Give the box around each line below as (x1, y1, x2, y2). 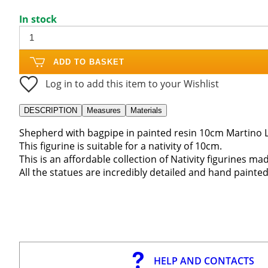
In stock (19, 12, 57, 26)
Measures (87, 105, 121, 115)
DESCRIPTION (24, 105, 77, 115)
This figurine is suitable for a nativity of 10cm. (19, 139, 222, 153)
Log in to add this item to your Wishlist (45, 77, 219, 90)
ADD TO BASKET (53, 57, 124, 66)
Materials (130, 105, 162, 115)
